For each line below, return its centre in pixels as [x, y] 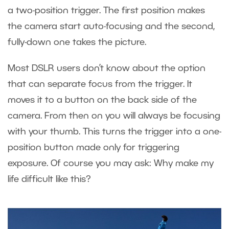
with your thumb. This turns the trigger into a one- [114, 132]
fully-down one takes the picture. [77, 43]
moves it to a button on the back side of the [102, 100]
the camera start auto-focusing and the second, [111, 27]
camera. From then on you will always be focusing [114, 116]
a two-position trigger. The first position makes [106, 11]
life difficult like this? [49, 180]
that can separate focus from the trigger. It [100, 85]
